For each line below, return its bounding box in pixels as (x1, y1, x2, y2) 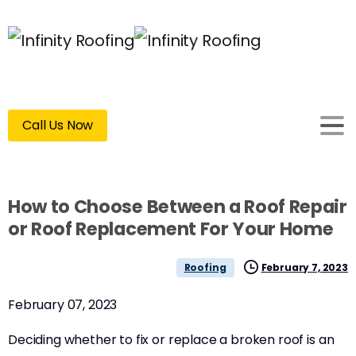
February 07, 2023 (8, 296, 118, 314)
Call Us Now (22, 116, 94, 134)
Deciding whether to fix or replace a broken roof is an (8, 331, 335, 349)
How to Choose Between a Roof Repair (8, 194, 347, 219)
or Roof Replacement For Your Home (8, 216, 334, 242)
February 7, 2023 (261, 260, 348, 274)
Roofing (184, 261, 226, 274)
